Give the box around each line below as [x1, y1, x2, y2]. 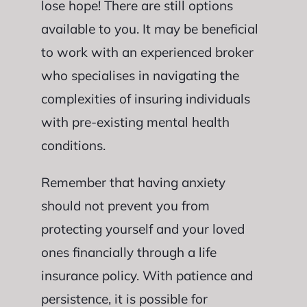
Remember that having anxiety [40, 173, 225, 191]
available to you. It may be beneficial [40, 20, 258, 37]
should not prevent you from [40, 197, 210, 214]
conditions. [40, 136, 106, 153]
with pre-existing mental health [40, 113, 230, 130]
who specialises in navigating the [40, 66, 239, 84]
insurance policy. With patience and [40, 267, 253, 284]
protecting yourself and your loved [40, 220, 245, 237]
